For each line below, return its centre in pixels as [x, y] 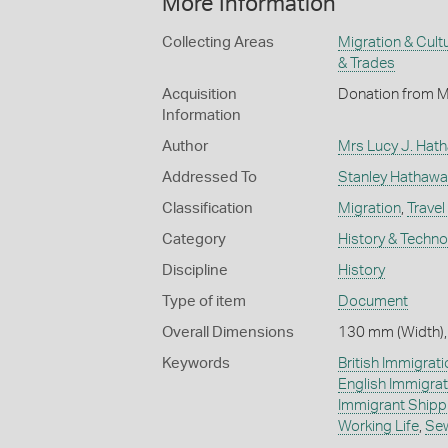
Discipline [195, 270]
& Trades [366, 63]
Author [185, 146]
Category [194, 239]
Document [372, 301]
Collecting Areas [218, 42]
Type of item [204, 301]
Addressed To [209, 177]
